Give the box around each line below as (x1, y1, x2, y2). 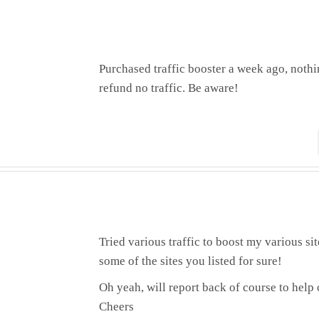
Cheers (99, 300, 135, 313)
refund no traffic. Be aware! (99, 81, 239, 95)
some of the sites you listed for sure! (99, 254, 283, 268)
